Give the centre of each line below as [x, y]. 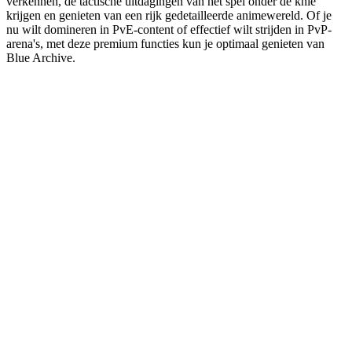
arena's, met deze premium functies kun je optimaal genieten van [165, 43]
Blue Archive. [41, 57]
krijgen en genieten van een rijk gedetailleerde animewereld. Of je [169, 15]
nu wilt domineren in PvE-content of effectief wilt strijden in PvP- [169, 29]
